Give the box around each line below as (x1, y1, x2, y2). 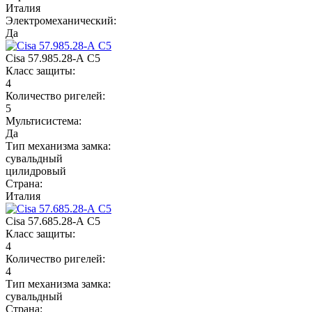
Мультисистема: (6, 114, 81, 127)
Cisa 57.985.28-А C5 (6, 52, 100, 64)
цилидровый (6, 164, 66, 177)
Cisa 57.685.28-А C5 (6, 214, 100, 227)
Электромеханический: (6, 14, 116, 26)
